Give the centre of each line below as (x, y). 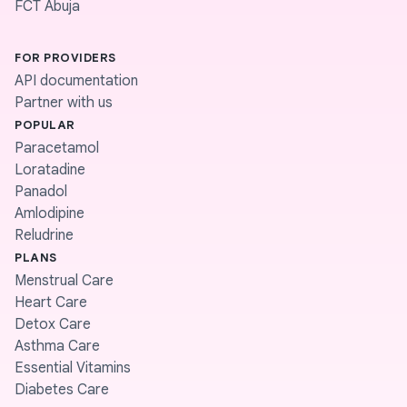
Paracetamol (57, 148)
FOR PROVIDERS (65, 58)
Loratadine (50, 170)
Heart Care (51, 303)
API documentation (76, 81)
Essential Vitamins (73, 368)
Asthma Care (57, 346)
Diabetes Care (62, 390)
